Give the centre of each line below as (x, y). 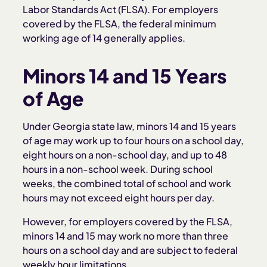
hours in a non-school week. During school (118, 169)
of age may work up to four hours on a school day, (133, 140)
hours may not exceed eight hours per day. (119, 198)
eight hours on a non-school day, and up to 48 (125, 155)
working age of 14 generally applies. (104, 38)
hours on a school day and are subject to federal (131, 250)
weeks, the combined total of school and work (127, 183)
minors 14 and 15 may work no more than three (126, 236)
